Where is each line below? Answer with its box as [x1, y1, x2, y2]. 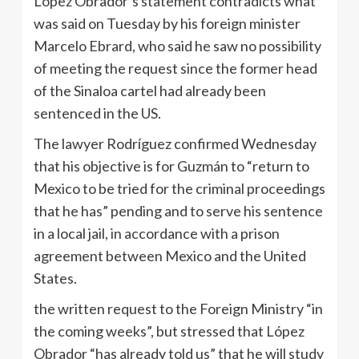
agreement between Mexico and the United [34, 247, 306, 265]
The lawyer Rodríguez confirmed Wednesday [34, 135, 317, 153]
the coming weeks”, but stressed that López [34, 322, 305, 341]
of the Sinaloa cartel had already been [34, 82, 266, 100]
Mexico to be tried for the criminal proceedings [34, 179, 325, 198]
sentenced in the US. [34, 104, 161, 123]
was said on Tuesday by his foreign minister [34, 14, 301, 33]
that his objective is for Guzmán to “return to [34, 157, 309, 175]
